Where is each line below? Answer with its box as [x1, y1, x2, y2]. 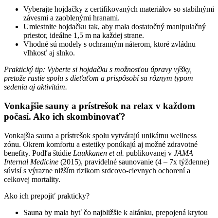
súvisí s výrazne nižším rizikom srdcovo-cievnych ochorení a [4, 166, 190, 175]
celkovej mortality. [4, 175, 60, 183]
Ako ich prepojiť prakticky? [4, 191, 90, 200]
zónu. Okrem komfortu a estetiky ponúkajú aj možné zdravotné [4, 140, 198, 148]
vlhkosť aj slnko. [23, 49, 75, 57]
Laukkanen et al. [73, 148, 124, 157]
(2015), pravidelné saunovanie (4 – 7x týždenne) [58, 157, 209, 166]
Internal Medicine [4, 157, 58, 166]
